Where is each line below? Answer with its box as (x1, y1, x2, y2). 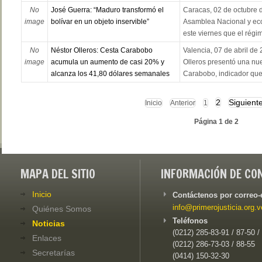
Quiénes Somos (32, 204, 91, 214)
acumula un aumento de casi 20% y (50, 58, 164, 67)
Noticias (32, 219, 65, 229)
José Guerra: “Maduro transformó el (50, 6, 164, 15)
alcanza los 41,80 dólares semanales (50, 70, 170, 78)
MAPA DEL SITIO (20, 166, 95, 183)
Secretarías (32, 248, 75, 258)
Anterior (170, 99, 195, 108)
